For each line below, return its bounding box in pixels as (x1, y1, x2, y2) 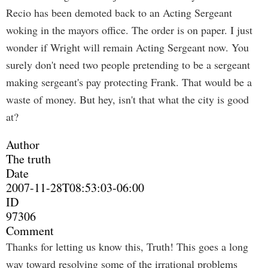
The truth (6, 151, 51, 167)
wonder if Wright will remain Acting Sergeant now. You (6, 40, 249, 54)
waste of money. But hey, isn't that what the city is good (6, 92, 249, 106)
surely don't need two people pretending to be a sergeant (6, 57, 250, 72)
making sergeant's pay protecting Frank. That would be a (6, 75, 252, 89)
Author (6, 136, 39, 153)
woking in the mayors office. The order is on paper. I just (6, 23, 252, 37)
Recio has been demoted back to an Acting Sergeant (6, 5, 232, 20)
